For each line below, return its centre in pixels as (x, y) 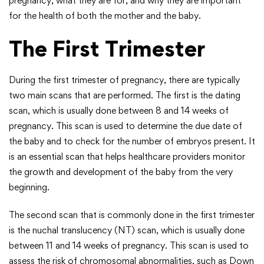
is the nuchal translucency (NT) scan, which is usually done (127, 230)
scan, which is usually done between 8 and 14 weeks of (119, 110)
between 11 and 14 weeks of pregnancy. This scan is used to (129, 245)
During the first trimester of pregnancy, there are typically (124, 80)
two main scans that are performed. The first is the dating (125, 95)
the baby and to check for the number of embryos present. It (132, 141)
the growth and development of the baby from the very (121, 172)
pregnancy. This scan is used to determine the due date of (126, 126)
